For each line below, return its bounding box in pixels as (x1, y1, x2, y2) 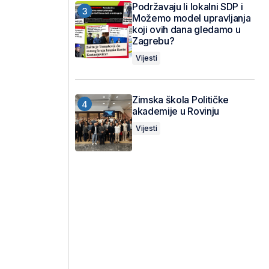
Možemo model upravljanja (132, 12, 251, 24)
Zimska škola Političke (132, 94, 229, 106)
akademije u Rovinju (132, 105, 219, 117)
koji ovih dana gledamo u (132, 23, 241, 35)
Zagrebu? (132, 35, 175, 47)
